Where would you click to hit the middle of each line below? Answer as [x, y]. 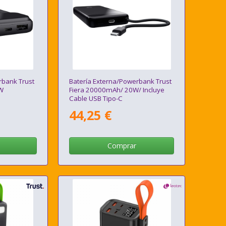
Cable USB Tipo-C [96, 99]
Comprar [122, 146]
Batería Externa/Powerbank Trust [121, 81]
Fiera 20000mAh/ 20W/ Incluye [117, 90]
